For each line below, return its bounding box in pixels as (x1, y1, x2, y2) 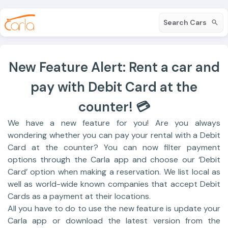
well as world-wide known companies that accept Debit (8, 179, 220, 189)
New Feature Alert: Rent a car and (8, 59, 220, 76)
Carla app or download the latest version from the (8, 215, 220, 226)
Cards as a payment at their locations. (8, 191, 151, 202)
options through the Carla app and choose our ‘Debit (8, 154, 220, 165)
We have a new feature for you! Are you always (8, 118, 220, 128)
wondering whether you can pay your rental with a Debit (8, 130, 220, 140)
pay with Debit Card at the (31, 78, 197, 96)
